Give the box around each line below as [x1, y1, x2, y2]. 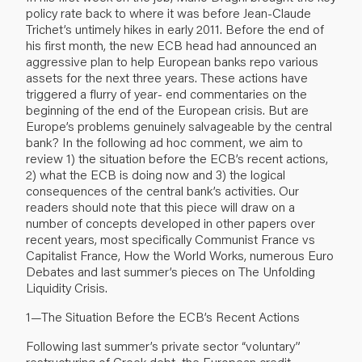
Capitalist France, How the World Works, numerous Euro [26, 246, 334, 263]
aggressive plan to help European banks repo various [26, 52, 318, 69]
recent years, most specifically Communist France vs [26, 229, 315, 247]
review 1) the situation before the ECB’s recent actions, [26, 149, 328, 166]
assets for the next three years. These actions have [26, 68, 308, 86]
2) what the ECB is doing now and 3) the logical [26, 165, 285, 183]
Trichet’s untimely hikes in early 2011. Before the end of [26, 19, 324, 37]
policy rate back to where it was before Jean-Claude [26, 3, 311, 21]
